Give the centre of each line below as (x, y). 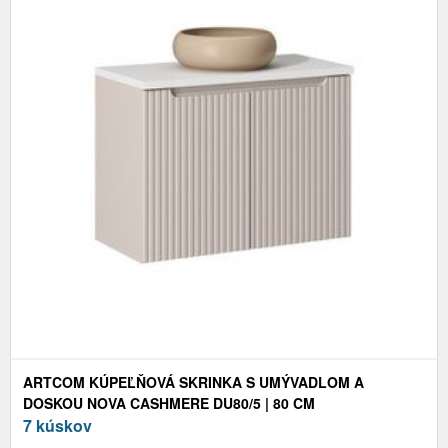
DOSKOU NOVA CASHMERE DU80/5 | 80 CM (169, 403)
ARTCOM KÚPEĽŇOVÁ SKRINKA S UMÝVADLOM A (193, 382)
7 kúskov (57, 426)
